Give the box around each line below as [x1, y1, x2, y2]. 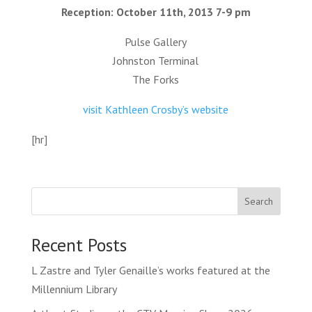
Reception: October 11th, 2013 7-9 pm [61, 5, 251, 19]
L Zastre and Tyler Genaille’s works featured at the [31, 263, 270, 278]
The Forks [132, 72, 180, 87]
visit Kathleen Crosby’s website [83, 102, 229, 117]
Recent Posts [31, 233, 127, 257]
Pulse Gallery [125, 35, 187, 49]
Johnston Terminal [113, 54, 199, 68]
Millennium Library [31, 282, 117, 297]
